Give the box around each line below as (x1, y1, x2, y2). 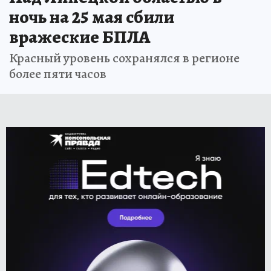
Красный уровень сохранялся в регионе (9, 49, 240, 67)
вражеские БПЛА (9, 25, 150, 49)
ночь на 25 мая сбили (9, 5, 174, 29)
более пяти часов (9, 65, 106, 83)
